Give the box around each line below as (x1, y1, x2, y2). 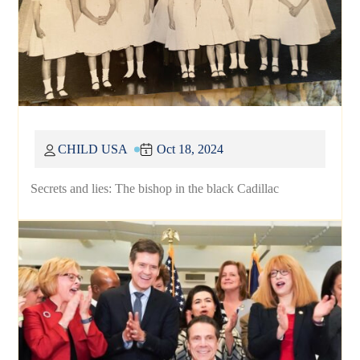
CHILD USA (58, 142, 129, 157)
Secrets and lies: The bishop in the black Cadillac (31, 182, 280, 196)
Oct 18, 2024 (157, 142, 224, 157)
